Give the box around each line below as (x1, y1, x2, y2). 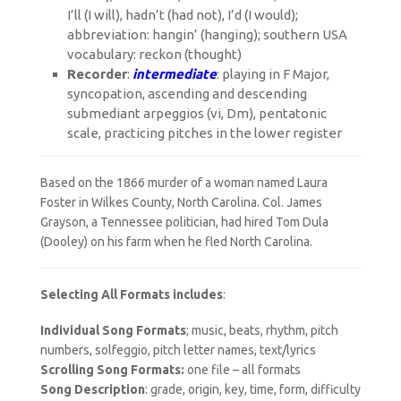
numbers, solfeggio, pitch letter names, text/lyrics (40, 342, 316, 357)
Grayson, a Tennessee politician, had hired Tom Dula (40, 214, 328, 229)
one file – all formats (187, 362, 301, 377)
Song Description (40, 381, 145, 397)
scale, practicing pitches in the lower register (67, 124, 342, 141)
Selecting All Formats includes (40, 286, 223, 302)
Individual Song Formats (40, 322, 186, 337)
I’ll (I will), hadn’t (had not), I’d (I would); (67, 6, 298, 22)
